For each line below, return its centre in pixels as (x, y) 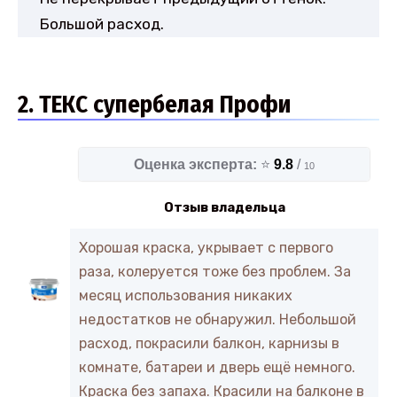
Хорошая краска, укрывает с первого (206, 247)
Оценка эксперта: (195, 164)
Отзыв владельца (224, 207)
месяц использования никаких (186, 295)
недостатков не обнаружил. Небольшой (218, 319)
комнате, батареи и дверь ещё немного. (217, 367)
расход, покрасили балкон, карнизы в (209, 343)
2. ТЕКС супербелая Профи (154, 104)
